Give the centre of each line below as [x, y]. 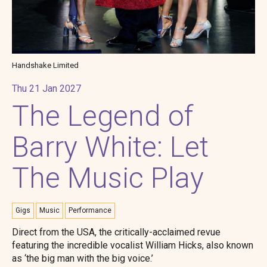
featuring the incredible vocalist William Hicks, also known [133, 245]
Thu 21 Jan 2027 [46, 89]
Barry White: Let [110, 147]
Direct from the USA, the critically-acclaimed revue [116, 232]
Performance [90, 210]
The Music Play [108, 178]
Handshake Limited [45, 65]
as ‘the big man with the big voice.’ [83, 258]
